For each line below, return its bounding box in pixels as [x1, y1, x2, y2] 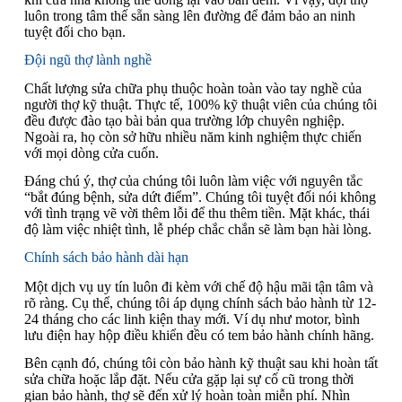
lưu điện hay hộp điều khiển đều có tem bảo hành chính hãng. [23, 327, 374, 343]
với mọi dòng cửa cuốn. [23, 145, 159, 162]
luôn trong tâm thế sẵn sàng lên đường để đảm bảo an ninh [23, 7, 355, 23]
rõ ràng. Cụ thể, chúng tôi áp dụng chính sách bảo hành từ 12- [23, 294, 376, 310]
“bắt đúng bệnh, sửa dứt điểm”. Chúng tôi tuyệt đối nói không [23, 189, 376, 205]
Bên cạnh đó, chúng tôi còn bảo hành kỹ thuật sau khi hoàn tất [23, 354, 378, 371]
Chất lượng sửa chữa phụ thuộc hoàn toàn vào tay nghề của [23, 81, 362, 97]
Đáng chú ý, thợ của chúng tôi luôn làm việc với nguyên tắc [23, 173, 363, 189]
